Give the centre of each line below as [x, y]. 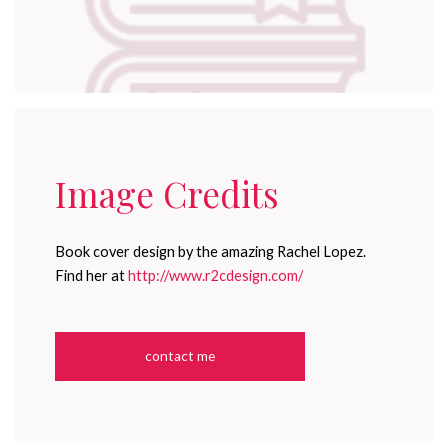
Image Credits [167, 194]
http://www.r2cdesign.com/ [215, 276]
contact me [180, 355]
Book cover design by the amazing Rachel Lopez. [210, 252]
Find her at [91, 276]
